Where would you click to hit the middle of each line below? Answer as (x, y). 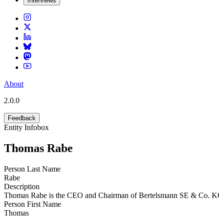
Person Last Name (32, 169)
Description (22, 186)
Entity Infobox (26, 127)
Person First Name (33, 204)
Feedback (22, 118)
